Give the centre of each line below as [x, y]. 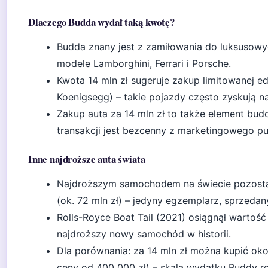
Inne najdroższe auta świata [87, 159]
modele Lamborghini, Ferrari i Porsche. [144, 63]
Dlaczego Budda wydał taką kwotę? [101, 22]
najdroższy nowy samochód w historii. [144, 234]
